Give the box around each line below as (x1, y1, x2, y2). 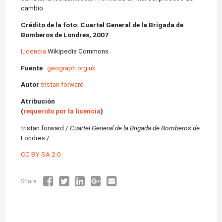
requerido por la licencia (23, 107, 101, 115)
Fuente (21, 63, 44, 72)
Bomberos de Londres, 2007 (21, 30, 109, 39)
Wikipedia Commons (46, 47, 109, 55)
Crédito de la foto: (21, 20, 79, 29)
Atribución (21, 97, 55, 105)
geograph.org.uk (47, 63, 96, 72)
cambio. (21, 3, 45, 12)
